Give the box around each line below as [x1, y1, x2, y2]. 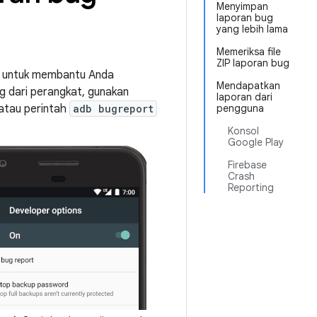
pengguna [217, 102, 264, 115]
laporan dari [217, 91, 272, 103]
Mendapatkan [217, 79, 280, 92]
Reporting [228, 181, 274, 194]
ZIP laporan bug [217, 57, 289, 69]
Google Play [228, 136, 284, 149]
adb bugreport [73, 102, 154, 115]
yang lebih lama [217, 23, 288, 35]
